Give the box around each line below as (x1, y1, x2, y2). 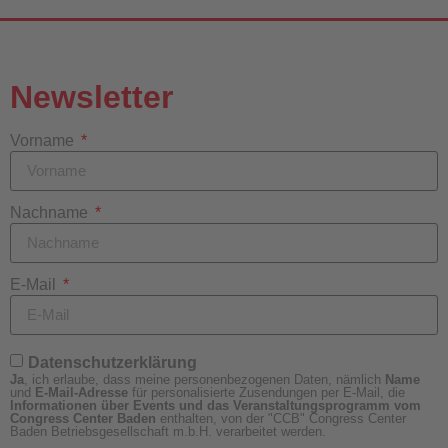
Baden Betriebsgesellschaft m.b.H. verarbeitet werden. (9, 423, 326, 439)
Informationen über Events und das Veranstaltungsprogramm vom (9, 397, 421, 413)
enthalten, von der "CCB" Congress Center (159, 410, 406, 426)
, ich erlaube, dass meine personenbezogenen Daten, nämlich (23, 371, 385, 387)
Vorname (9, 131, 78, 149)
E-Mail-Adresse (34, 384, 128, 400)
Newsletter (9, 78, 173, 115)
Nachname (9, 203, 92, 221)
